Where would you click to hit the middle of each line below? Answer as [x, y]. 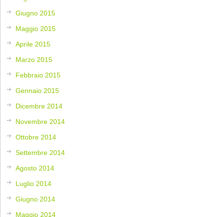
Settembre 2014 [40, 153]
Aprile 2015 [33, 44]
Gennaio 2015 [38, 91]
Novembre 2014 [40, 122]
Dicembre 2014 [39, 106]
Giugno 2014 [36, 199]
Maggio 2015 [36, 29]
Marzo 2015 [34, 60]
